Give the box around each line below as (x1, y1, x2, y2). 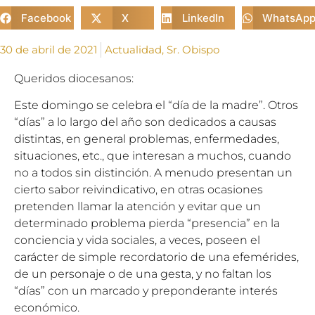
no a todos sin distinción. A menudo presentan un (14, 166, 292, 180)
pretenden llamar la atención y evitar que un (14, 200, 261, 214)
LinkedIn (181, 11, 224, 25)
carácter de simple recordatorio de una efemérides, (14, 250, 299, 264)
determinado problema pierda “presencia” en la (14, 217, 280, 231)
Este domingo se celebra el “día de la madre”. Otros (14, 98, 298, 112)
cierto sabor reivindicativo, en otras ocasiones (14, 183, 263, 197)
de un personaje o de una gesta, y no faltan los (14, 267, 271, 281)
